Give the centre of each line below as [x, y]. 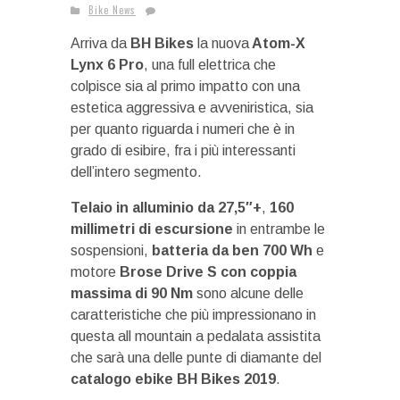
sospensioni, [111, 250]
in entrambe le [279, 229]
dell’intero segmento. [136, 172]
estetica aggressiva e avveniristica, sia [192, 108]
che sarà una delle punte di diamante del [196, 358]
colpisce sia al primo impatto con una [185, 86]
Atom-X [277, 43]
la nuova [221, 43]
